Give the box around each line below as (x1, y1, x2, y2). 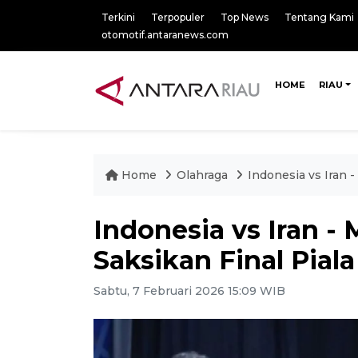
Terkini (101, 11, 135, 23)
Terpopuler (151, 11, 205, 23)
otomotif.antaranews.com (101, 29, 229, 41)
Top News (221, 11, 268, 23)
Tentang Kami (284, 11, 354, 23)
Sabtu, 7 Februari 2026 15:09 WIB (93, 284, 285, 298)
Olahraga (177, 168, 231, 182)
